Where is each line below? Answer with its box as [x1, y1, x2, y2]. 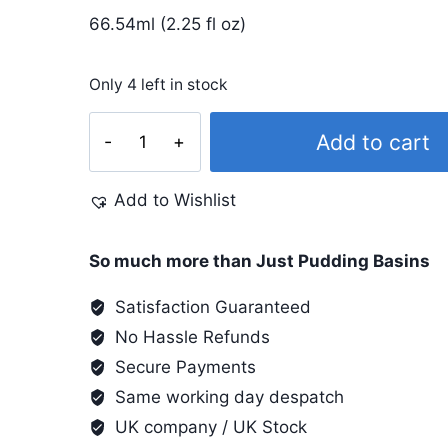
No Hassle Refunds [110, 327, 270, 348]
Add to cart [316, 129, 431, 156]
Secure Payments [110, 357, 256, 378]
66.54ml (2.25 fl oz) [88, 13, 246, 34]
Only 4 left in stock [88, 74, 228, 94]
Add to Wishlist [113, 190, 236, 211]
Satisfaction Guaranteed [110, 297, 311, 318]
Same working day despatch [110, 387, 344, 408]
